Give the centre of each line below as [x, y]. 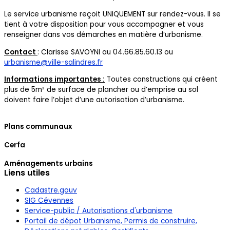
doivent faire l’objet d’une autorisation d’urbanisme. [94, 100]
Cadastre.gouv [51, 190]
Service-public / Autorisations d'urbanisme [99, 210]
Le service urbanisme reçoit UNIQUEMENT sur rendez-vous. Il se [112, 14]
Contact [21, 52]
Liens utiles [27, 172]
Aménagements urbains [49, 163]
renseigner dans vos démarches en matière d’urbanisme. [103, 34]
